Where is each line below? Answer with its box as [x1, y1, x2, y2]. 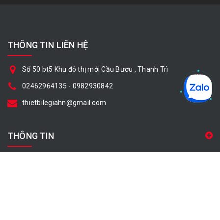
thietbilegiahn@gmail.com [22, 98, 106, 107]
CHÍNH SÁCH [7, 167, 59, 178]
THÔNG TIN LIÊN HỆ [7, 39, 88, 50]
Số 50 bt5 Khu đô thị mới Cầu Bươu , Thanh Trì [22, 65, 168, 73]
